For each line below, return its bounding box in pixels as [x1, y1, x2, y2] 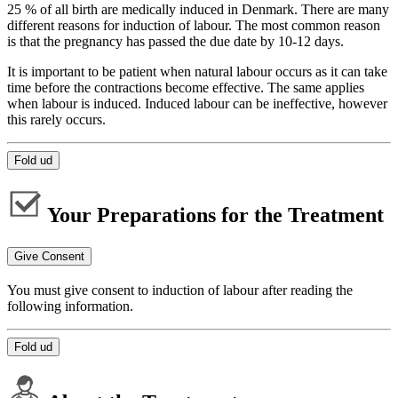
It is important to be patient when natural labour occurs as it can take [7, 63, 387, 79]
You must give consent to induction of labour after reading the [7, 283, 353, 298]
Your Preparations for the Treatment [43, 203, 384, 227]
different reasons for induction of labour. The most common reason [7, 17, 380, 33]
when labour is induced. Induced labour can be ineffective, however [7, 95, 387, 111]
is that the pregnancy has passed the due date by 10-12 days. [7, 33, 344, 49]
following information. [7, 298, 133, 314]
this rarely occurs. [7, 111, 106, 127]
